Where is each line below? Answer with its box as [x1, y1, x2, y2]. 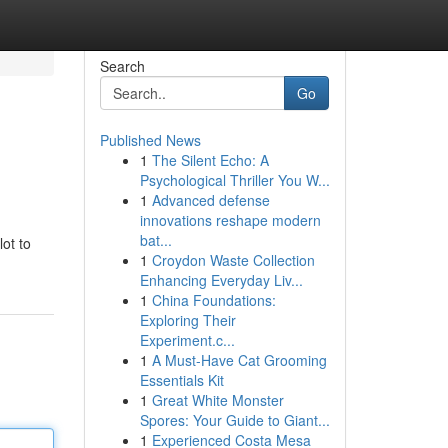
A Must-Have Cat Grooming [151, 350, 327, 370]
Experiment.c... [139, 330, 235, 350]
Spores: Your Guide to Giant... [139, 410, 330, 430]
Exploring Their [139, 310, 236, 330]
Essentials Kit [139, 370, 224, 390]
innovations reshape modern [139, 210, 321, 230]
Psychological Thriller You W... [139, 170, 330, 190]
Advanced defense [151, 190, 270, 210]
